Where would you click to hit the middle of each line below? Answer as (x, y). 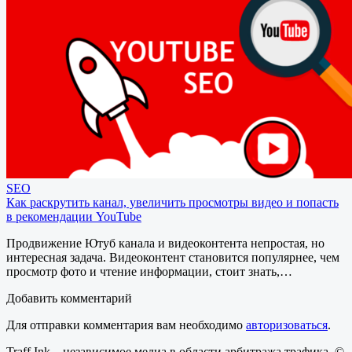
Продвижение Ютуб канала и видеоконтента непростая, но (165, 244)
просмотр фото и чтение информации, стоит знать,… (149, 272)
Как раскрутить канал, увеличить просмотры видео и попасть (172, 203)
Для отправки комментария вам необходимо (126, 325)
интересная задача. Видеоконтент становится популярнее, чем (173, 258)
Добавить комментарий (69, 299)
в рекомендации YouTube (74, 217)
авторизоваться (287, 325)
